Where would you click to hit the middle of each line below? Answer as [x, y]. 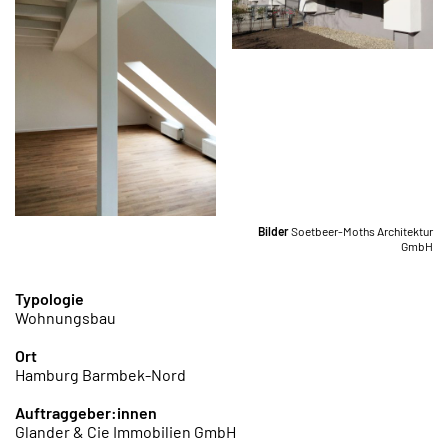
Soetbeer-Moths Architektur [362, 231]
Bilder [274, 231]
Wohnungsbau [65, 318]
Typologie [49, 299]
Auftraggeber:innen [86, 413]
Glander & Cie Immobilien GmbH [125, 432]
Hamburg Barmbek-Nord [100, 375]
